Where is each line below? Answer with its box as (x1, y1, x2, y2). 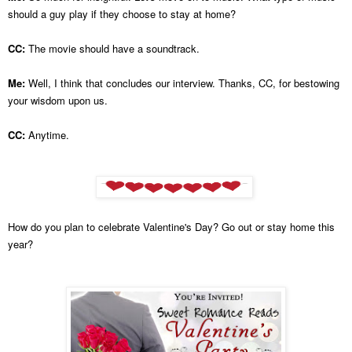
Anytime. (25, 126, 69, 142)
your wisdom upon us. (8, 92, 108, 108)
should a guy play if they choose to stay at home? (8, 5, 236, 21)
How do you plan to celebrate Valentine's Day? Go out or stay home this (8, 218, 335, 234)
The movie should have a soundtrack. (28, 40, 200, 56)
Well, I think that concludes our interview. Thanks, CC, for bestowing (28, 75, 339, 90)
